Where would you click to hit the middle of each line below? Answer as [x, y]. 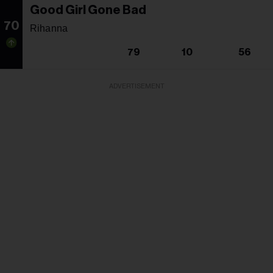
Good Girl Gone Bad [88, 10]
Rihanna [49, 28]
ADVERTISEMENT [136, 86]
